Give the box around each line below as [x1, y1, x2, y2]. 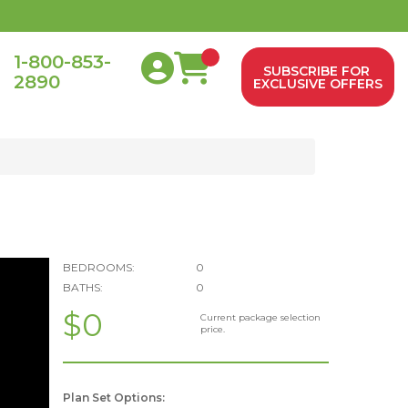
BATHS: [62, 280, 103, 294]
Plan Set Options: [62, 391, 165, 404]
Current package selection [199, 311, 321, 323]
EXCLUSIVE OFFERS [253, 75, 382, 92]
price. [199, 323, 225, 335]
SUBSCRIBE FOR [262, 62, 373, 79]
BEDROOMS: [62, 260, 135, 274]
